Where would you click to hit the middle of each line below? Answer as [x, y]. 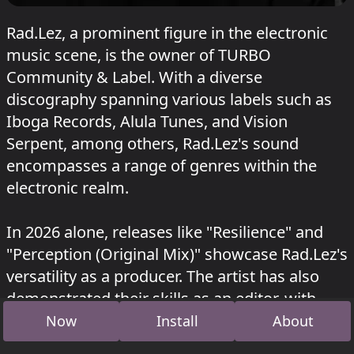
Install [177, 321]
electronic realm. [68, 188]
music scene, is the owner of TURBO [139, 55]
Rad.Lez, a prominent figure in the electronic [167, 33]
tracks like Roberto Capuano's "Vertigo [147, 320]
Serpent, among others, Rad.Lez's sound [153, 143]
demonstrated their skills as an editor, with [161, 298]
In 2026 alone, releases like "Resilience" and [165, 232]
